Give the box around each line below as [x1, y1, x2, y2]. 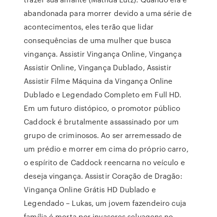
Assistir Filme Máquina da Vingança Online [24, 76, 173, 86]
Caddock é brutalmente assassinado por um [24, 116, 179, 127]
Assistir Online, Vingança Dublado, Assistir [24, 62, 172, 73]
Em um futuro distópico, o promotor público [24, 103, 181, 113]
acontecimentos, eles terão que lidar [24, 21, 154, 32]
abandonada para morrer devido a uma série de [24, 8, 192, 18]
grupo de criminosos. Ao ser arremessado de [24, 130, 182, 140]
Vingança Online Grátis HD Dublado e [24, 184, 156, 195]
